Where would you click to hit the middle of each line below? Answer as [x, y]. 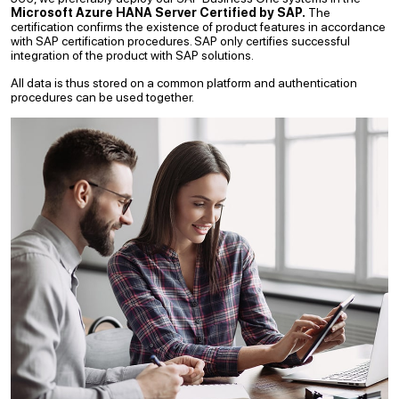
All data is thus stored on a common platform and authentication [184, 83]
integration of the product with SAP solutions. [132, 55]
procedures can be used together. [102, 97]
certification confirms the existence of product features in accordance [198, 27]
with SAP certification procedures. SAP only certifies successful [180, 41]
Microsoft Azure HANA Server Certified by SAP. [158, 12]
